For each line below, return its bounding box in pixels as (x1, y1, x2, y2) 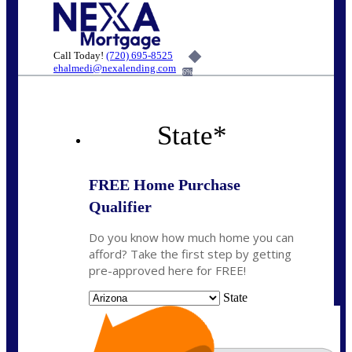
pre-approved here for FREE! (89, 262, 246, 279)
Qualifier (89, 198, 152, 216)
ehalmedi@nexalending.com (53, 61, 176, 74)
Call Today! (53, 49, 106, 61)
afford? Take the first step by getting (89, 246, 291, 262)
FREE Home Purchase (89, 176, 240, 194)
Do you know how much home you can (89, 229, 294, 246)
